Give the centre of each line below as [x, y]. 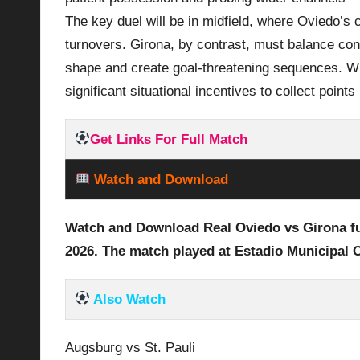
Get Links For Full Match [168, 139]
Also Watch [127, 299]
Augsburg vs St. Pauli [130, 347]
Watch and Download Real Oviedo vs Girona [208, 227]
